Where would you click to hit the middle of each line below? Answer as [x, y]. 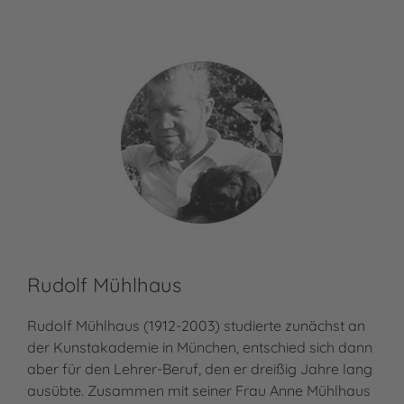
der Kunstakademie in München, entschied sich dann [200, 348]
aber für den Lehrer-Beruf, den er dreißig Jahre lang [200, 369]
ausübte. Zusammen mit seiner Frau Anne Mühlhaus [199, 391]
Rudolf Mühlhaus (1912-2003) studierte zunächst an [196, 326]
